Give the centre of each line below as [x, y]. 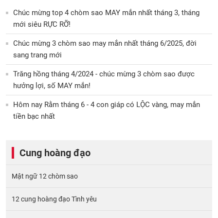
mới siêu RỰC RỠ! [42, 24]
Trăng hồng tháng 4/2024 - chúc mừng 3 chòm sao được [104, 74]
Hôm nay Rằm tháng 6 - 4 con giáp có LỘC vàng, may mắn [107, 104]
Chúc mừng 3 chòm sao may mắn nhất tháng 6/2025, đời [105, 43]
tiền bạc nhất [34, 116]
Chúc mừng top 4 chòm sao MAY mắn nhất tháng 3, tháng [106, 12]
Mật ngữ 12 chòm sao [45, 176]
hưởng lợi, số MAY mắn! [52, 85]
